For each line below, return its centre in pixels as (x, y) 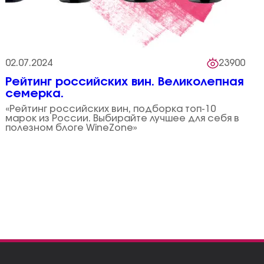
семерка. (35, 94)
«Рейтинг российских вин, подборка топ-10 (111, 109)
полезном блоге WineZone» (72, 128)
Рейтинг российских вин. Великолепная (125, 82)
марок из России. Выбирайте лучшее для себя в (123, 118)
